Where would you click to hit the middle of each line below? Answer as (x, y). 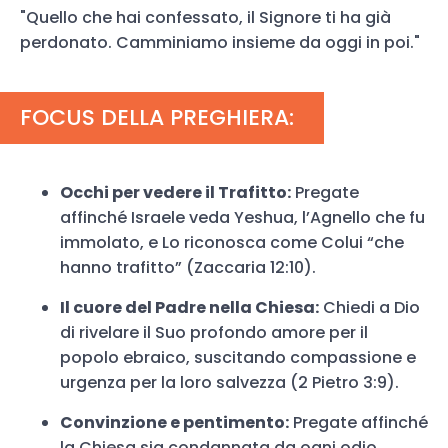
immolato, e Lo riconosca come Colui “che (232, 242)
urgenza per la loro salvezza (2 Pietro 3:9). (229, 382)
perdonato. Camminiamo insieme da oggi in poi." (220, 42)
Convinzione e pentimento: (174, 422)
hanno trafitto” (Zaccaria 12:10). (188, 267)
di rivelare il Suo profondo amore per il (214, 332)
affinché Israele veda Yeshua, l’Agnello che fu (242, 217)
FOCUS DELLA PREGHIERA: (157, 117)
